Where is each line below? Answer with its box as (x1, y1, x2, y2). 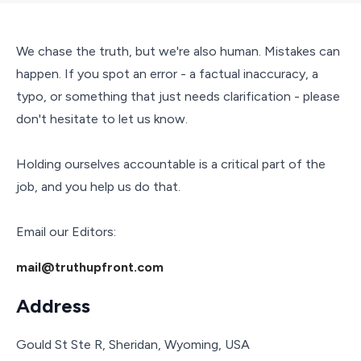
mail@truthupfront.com (16, 259, 164, 275)
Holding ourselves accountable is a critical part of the (16, 156, 326, 172)
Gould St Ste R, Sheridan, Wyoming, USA (16, 336, 250, 352)
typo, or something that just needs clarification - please (16, 88, 340, 104)
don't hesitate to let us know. (16, 110, 188, 127)
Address (16, 293, 90, 317)
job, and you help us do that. (16, 178, 180, 194)
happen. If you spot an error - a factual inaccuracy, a (16, 65, 318, 81)
